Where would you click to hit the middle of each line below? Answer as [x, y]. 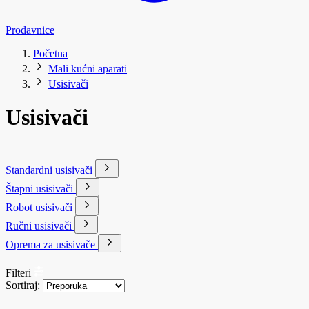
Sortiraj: [24, 285]
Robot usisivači [40, 207]
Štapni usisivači [41, 188]
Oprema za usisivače [52, 244]
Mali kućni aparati [88, 69]
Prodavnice [30, 30]
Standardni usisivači [50, 170]
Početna [50, 53]
